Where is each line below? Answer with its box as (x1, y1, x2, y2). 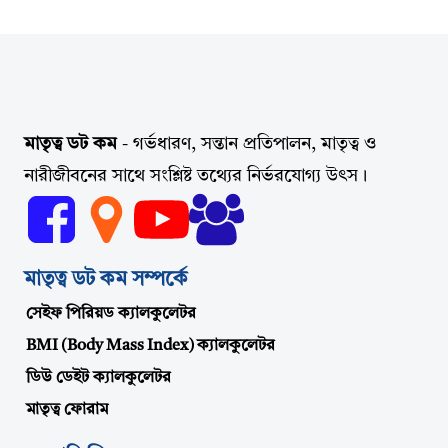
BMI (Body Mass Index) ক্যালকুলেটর (26, 337, 276, 354)
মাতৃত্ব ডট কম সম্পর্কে (24, 269, 189, 290)
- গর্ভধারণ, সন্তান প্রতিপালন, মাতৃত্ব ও (117, 135, 378, 154)
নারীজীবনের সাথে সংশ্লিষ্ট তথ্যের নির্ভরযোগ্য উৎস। (24, 167, 368, 186)
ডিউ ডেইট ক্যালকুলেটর (26, 369, 172, 386)
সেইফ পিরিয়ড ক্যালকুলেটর (26, 305, 197, 322)
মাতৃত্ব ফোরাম (26, 401, 109, 418)
